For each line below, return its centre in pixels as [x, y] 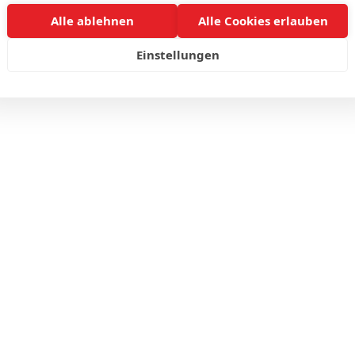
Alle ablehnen [92, 21]
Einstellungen [177, 55]
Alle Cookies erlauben [263, 21]
